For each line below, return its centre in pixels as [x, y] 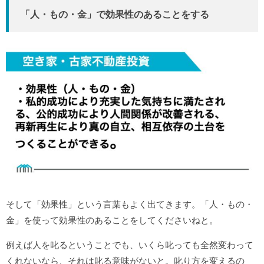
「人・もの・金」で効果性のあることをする [115, 14]
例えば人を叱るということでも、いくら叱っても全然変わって [130, 245]
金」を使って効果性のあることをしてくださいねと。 [112, 220]
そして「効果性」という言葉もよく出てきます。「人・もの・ [130, 204]
